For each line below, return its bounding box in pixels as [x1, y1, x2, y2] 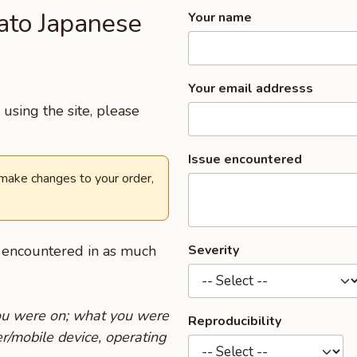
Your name [188, 9, 252, 26]
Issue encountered [188, 151, 302, 168]
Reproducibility [188, 312, 281, 330]
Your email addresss [188, 80, 313, 97]
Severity [188, 241, 239, 259]
